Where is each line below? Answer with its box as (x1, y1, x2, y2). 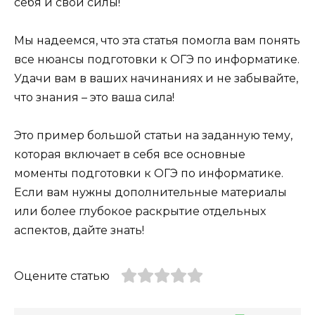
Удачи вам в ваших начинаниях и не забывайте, (14, 72, 298, 86)
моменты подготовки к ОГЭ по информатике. (14, 167, 283, 181)
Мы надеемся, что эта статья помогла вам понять (14, 34, 300, 48)
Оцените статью (14, 269, 110, 283)
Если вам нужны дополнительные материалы (14, 186, 287, 200)
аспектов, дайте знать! (14, 224, 144, 238)
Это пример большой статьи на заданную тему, (14, 129, 292, 143)
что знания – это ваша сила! (14, 91, 174, 105)
